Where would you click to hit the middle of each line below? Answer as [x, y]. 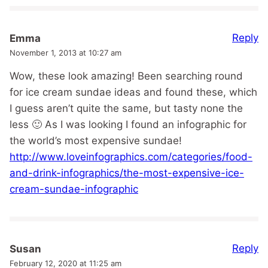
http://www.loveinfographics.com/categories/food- [131, 156]
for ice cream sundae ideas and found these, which [133, 92]
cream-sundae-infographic [74, 189]
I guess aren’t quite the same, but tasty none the [126, 108]
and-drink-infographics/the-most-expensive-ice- [127, 173]
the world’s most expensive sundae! [96, 140]
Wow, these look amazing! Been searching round [126, 76]
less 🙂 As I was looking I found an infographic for [128, 124]
